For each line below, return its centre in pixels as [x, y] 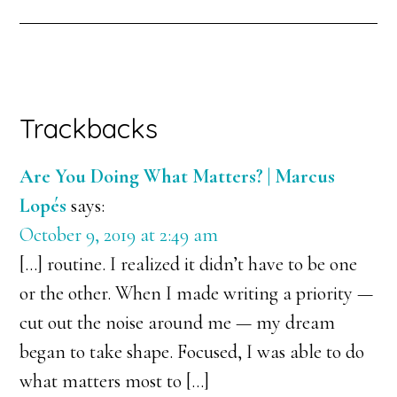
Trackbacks [89, 128]
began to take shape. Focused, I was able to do [192, 352]
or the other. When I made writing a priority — [197, 293]
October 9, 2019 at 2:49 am [119, 235]
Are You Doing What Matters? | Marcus [178, 176]
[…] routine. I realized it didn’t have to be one [189, 264]
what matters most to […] [115, 381]
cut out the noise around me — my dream [178, 323]
